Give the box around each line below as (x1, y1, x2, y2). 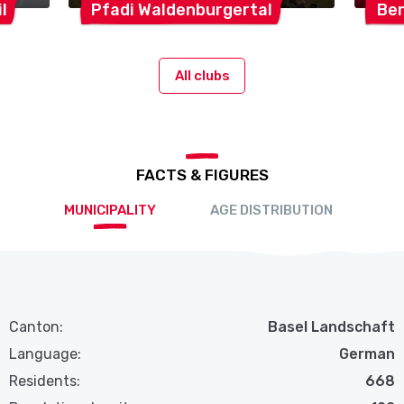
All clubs (174, 67, 230, 84)
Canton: (9, 318, 64, 336)
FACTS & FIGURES (135, 166, 269, 185)
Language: (9, 345, 82, 363)
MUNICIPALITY (64, 202, 156, 219)
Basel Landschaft (267, 318, 395, 336)
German (338, 345, 395, 363)
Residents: (9, 372, 81, 390)
